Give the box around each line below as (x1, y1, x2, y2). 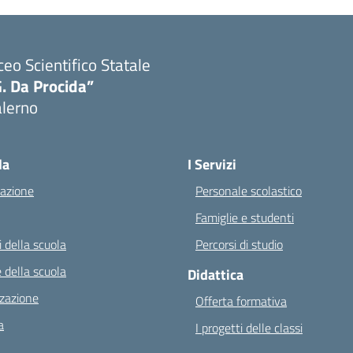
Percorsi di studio (195, 235, 283, 254)
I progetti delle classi (195, 318, 303, 337)
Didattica (188, 264, 243, 285)
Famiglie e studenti (195, 208, 294, 227)
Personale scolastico (195, 181, 302, 200)
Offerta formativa (195, 292, 287, 310)
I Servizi (188, 154, 236, 175)
